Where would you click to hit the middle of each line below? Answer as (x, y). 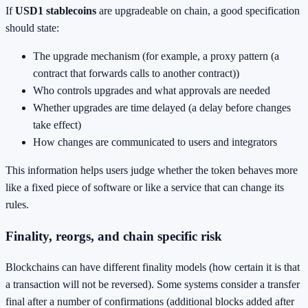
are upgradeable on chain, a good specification (198, 10)
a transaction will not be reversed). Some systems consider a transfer (153, 285)
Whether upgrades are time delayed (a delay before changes (162, 107)
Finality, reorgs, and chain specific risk (114, 236)
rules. (17, 204)
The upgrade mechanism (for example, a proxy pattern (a (156, 56)
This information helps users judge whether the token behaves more (152, 170)
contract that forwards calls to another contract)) (136, 73)
